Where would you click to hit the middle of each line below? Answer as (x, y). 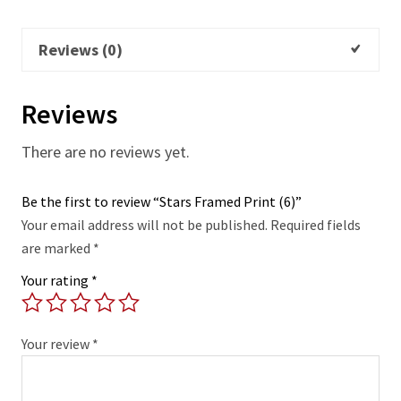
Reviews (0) (81, 50)
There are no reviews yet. (106, 152)
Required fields (316, 225)
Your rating (56, 281)
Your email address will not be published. (145, 225)
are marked (57, 248)
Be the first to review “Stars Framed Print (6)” (162, 202)
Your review (57, 344)
